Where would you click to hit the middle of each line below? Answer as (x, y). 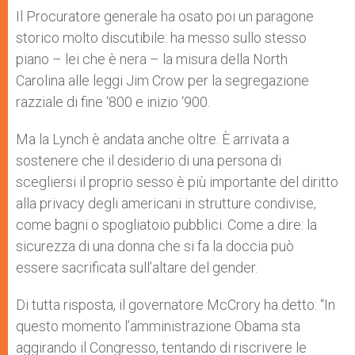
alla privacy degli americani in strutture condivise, (166, 203)
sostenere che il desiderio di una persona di (149, 160)
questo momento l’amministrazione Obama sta (158, 326)
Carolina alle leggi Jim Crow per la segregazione (162, 80)
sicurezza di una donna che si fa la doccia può (155, 246)
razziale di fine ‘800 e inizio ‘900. (113, 101)
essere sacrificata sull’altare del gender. (137, 267)
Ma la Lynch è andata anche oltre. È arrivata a (153, 139)
